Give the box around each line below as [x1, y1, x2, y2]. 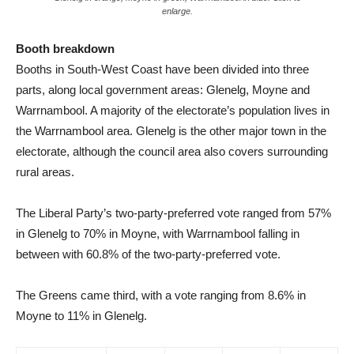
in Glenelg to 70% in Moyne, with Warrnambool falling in [16, 227, 299, 241]
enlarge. [161, 6, 193, 17]
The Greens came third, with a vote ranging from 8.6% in [16, 288, 306, 303]
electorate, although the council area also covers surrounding [16, 145, 328, 159]
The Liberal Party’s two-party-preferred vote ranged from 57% [16, 206, 331, 220]
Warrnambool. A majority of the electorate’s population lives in [16, 104, 330, 118]
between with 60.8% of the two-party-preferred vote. [16, 247, 281, 262]
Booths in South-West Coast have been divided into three [16, 62, 309, 77]
